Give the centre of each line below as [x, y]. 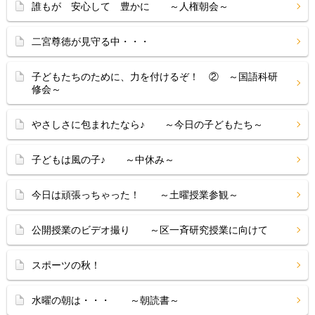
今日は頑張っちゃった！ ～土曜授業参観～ [135, 195]
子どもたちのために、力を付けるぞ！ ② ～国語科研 [155, 77]
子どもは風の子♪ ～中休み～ [103, 160]
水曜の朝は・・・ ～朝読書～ [105, 300]
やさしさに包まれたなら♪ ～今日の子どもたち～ [147, 124]
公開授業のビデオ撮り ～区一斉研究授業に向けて [150, 230]
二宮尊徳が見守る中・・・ [101, 41]
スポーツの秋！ [66, 265]
